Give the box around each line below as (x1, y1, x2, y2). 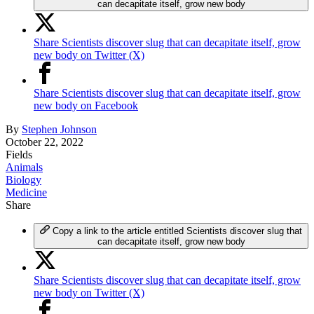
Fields (6, 148, 32, 161)
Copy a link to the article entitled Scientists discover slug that (52, 225, 302, 236)
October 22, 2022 (6, 135, 83, 148)
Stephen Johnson (22, 123, 97, 135)
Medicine (6, 186, 47, 198)
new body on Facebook (34, 99, 138, 111)
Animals (6, 161, 43, 173)
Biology (6, 173, 41, 186)
